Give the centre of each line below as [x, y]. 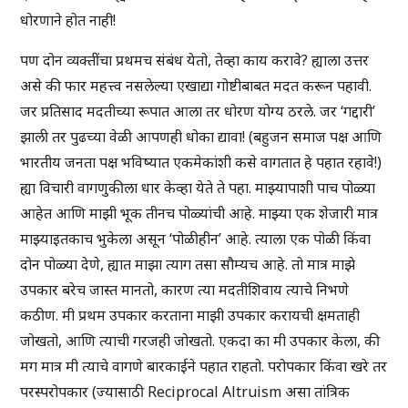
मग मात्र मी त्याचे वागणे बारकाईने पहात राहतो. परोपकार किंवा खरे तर [204, 367]
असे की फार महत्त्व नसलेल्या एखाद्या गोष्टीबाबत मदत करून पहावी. [196, 86]
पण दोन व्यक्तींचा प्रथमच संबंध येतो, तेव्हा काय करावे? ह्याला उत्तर [195, 61]
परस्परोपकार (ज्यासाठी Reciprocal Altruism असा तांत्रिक [185, 392]
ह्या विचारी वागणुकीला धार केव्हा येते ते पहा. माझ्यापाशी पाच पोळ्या [198, 188]
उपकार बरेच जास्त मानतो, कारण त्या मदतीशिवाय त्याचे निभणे [185, 290]
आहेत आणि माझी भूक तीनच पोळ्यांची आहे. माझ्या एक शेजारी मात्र [199, 214]
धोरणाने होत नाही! [68, 20]
